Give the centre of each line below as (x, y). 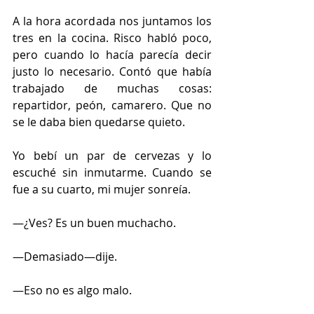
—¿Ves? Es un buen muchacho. (94, 223)
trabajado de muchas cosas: (112, 88)
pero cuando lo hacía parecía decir (112, 54)
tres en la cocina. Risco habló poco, (112, 37)
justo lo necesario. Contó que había (112, 71)
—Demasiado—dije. (65, 256)
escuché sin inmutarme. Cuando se (112, 172)
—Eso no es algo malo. (72, 290)
